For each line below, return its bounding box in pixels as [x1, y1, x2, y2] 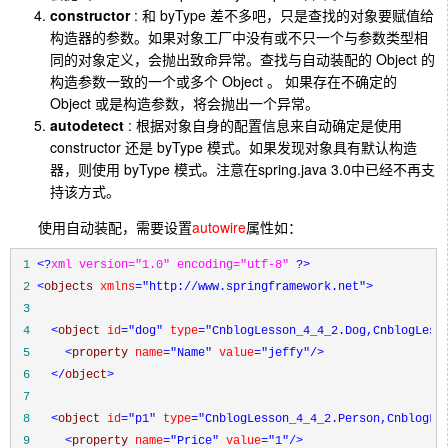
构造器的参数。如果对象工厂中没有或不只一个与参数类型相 [50, 26, 428, 47]
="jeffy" [254, 345, 310, 360]
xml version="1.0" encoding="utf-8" [51, 257, 296, 272]
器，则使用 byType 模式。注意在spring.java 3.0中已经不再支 [50, 158, 435, 179]
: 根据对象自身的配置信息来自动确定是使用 [124, 114, 402, 135]
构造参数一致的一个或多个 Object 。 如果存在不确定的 [50, 70, 397, 91]
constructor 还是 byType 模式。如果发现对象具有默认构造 [50, 136, 417, 157]
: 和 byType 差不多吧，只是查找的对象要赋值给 [130, 4, 434, 25]
